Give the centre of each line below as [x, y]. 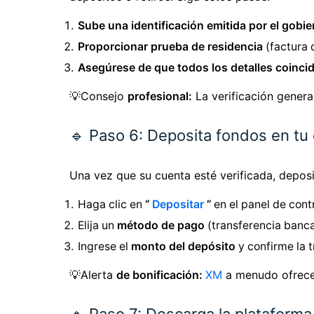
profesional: [160, 96]
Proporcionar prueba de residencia [170, 47]
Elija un [97, 226]
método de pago [161, 226]
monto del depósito [183, 247]
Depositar [178, 205]
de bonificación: [161, 275]
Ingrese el [104, 247]
